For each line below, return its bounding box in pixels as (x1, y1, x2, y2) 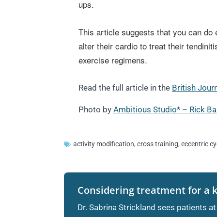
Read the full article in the (78, 83, 172, 93)
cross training (137, 140, 178, 148)
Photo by (78, 105, 113, 115)
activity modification (73, 140, 134, 148)
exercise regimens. (78, 54, 147, 66)
